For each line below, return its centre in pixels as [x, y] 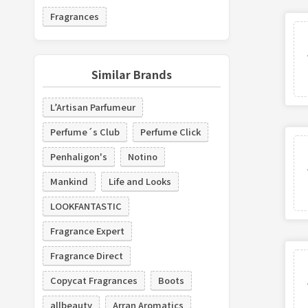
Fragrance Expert [87, 230]
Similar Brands [131, 74]
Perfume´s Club [85, 131]
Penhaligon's [78, 156]
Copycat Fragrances [93, 280]
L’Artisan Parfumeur [92, 107]
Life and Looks [140, 181]
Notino [142, 156]
